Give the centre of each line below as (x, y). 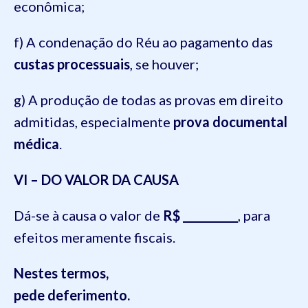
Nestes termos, (61, 273)
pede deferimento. (72, 295)
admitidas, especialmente (93, 122)
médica (36, 144)
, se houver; (164, 64)
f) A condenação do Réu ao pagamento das (143, 42)
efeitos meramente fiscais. (95, 237)
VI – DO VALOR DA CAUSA (96, 179)
